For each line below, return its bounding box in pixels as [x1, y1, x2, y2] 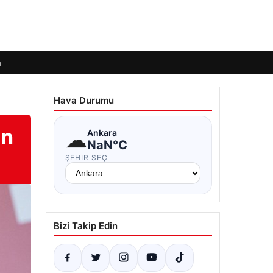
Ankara [87, 127, 117, 138]
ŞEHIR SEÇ [65, 153, 108, 162]
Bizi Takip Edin [53, 220, 118, 232]
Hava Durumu [53, 94, 114, 106]
